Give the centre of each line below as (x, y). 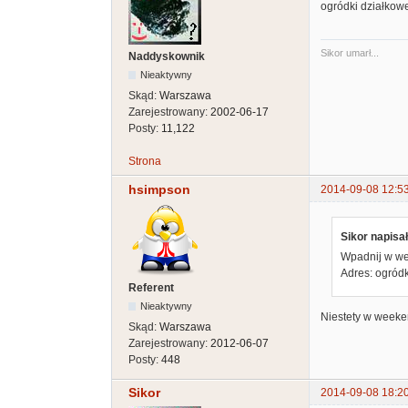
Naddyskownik (167, 57)
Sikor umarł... (350, 53)
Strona (145, 162)
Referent (151, 287)
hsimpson (159, 189)
